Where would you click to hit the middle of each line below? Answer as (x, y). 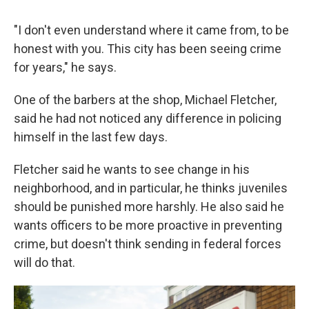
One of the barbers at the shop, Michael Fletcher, (145, 100)
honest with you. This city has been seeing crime (148, 49)
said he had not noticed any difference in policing (148, 118)
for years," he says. (65, 67)
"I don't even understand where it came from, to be (151, 30)
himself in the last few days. (91, 137)
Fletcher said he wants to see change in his (132, 169)
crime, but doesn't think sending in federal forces (148, 244)
